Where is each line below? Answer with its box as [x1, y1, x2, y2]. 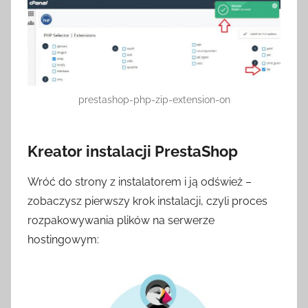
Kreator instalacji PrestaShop [27, 142, 238, 160]
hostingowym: [27, 233, 99, 247]
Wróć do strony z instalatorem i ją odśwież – [27, 175, 252, 189]
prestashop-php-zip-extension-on [78, 93, 230, 105]
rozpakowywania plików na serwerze [27, 214, 214, 228]
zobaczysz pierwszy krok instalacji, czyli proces [27, 195, 267, 208]
